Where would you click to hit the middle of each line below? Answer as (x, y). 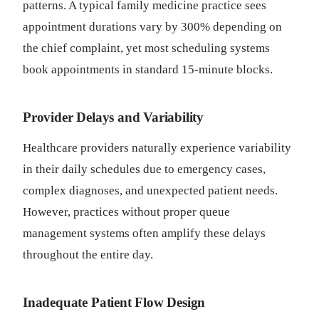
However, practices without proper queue (126, 212)
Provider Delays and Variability (114, 117)
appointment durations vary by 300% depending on (152, 27)
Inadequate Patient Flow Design (114, 302)
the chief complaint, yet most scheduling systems (146, 48)
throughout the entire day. (88, 255)
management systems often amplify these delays (144, 233)
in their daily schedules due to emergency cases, (144, 169)
